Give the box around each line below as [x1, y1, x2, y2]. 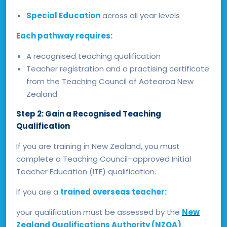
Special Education [26, 10, 100, 21]
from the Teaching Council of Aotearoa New [26, 75, 194, 87]
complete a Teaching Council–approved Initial [16, 153, 191, 164]
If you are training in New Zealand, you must [16, 140, 180, 152]
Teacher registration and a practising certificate [26, 63, 209, 74]
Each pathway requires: [16, 30, 112, 41]
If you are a [16, 186, 60, 197]
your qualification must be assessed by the [16, 206, 182, 217]
